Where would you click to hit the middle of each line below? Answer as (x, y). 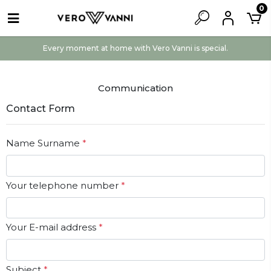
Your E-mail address (52, 227)
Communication (135, 88)
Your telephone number (64, 185)
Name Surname (44, 143)
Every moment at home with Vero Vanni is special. (135, 48)
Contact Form (41, 109)
